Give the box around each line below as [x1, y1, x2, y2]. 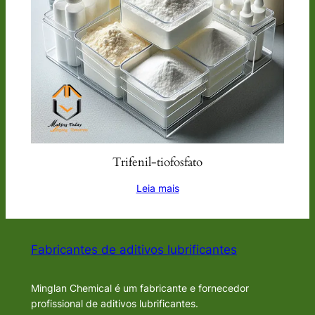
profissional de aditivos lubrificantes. [30, 297, 198, 309]
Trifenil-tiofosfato [112, 153, 202, 170]
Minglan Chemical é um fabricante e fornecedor [30, 281, 249, 294]
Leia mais [136, 182, 179, 195]
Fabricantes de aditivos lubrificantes [30, 242, 237, 257]
